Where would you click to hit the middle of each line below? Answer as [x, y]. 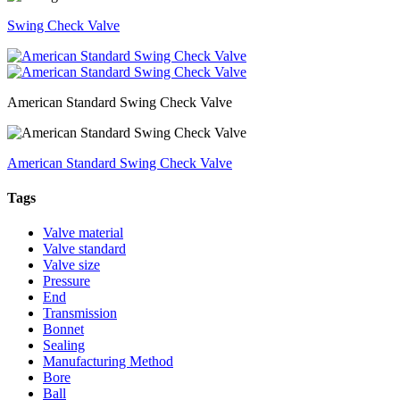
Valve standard [84, 249]
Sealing [64, 346]
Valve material [83, 233]
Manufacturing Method [108, 362]
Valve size [71, 265]
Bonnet [63, 329]
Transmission [80, 313]
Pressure [67, 281]
